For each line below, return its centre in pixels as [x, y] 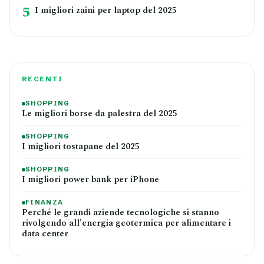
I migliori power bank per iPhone [90, 179]
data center [45, 234]
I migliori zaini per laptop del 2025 [106, 10]
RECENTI [42, 79]
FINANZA [44, 202]
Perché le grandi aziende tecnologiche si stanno [121, 212]
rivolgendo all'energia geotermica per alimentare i [126, 223]
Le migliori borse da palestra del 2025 [100, 113]
